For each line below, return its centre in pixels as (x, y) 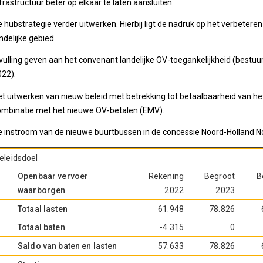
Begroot (220, 176)
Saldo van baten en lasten (68, 246)
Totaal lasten (43, 209)
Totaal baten (41, 227)
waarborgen (42, 190)
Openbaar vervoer (53, 176)
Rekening (166, 176)
